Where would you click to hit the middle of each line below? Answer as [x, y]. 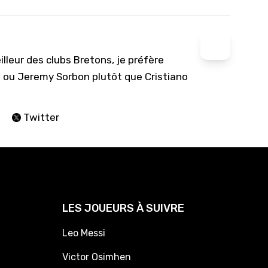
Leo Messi [84, 233]
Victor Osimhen [97, 257]
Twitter [40, 117]
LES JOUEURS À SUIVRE [123, 208]
